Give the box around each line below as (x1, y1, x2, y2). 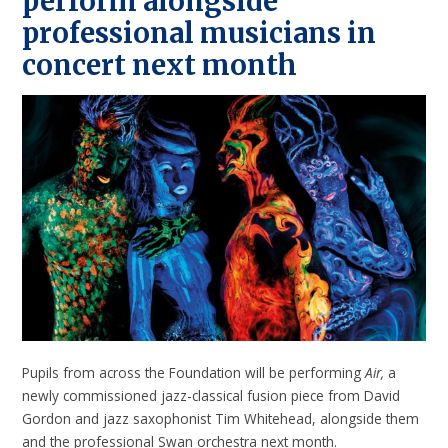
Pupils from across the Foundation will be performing (22, 362, 366, 382)
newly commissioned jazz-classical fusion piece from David (22, 385, 401, 405)
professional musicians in (22, 15, 377, 50)
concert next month (22, 47, 298, 82)
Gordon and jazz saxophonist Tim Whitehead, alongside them (22, 408, 420, 428)
